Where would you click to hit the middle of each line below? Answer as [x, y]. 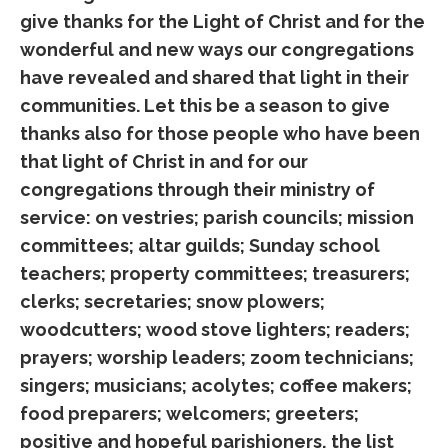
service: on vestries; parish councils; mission [217, 217]
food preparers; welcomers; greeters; [189, 413]
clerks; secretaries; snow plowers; [172, 301]
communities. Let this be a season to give [205, 105]
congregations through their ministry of [197, 189]
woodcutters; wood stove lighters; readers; [215, 329]
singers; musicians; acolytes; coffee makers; [216, 385]
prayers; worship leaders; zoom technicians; [219, 357]
